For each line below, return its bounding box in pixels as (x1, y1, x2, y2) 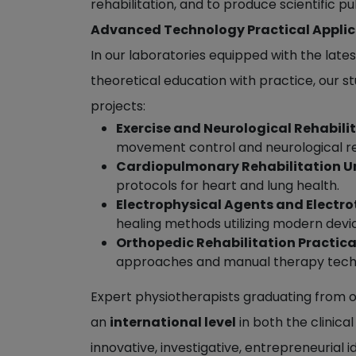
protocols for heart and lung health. (116, 176, 339, 195)
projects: (91, 97, 145, 115)
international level (110, 313, 236, 331)
